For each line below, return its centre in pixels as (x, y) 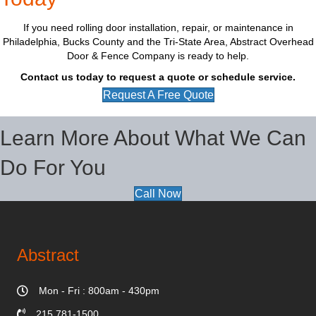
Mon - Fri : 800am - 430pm (99, 291)
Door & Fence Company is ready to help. (158, 56)
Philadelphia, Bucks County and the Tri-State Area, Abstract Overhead (158, 42)
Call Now (158, 194)
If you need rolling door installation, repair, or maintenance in (158, 28)
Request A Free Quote (158, 95)
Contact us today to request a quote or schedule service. (158, 77)
